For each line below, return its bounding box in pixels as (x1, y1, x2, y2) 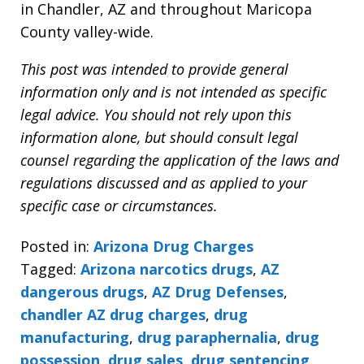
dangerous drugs (20, 282, 144, 302)
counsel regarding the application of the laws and (20, 149, 339, 170)
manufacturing (20, 327, 129, 348)
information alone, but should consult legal (20, 127, 298, 147)
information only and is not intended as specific (20, 81, 327, 102)
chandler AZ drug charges (20, 305, 206, 325)
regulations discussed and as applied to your (20, 172, 307, 193)
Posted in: (20, 236, 89, 257)
